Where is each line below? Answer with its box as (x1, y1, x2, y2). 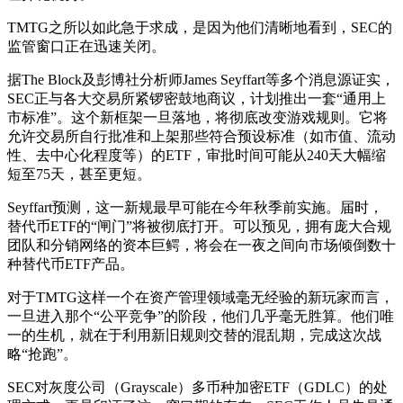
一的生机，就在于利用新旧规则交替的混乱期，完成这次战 (7, 327, 381, 343)
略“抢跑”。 (7, 345, 77, 362)
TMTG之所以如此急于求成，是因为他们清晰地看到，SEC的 (7, 19, 392, 35)
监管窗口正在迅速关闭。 (7, 38, 166, 54)
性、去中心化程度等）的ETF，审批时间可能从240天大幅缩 (7, 147, 386, 163)
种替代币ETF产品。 (7, 255, 134, 272)
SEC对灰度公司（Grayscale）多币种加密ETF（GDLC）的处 (7, 379, 388, 395)
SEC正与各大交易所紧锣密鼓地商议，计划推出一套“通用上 (7, 90, 386, 106)
